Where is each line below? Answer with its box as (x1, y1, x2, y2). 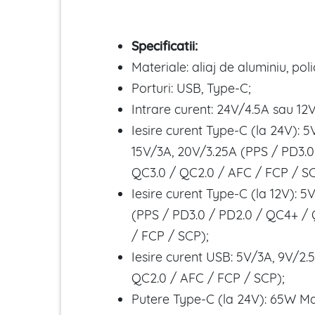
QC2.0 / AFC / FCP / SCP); (131, 269, 285, 286)
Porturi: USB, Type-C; (131, 79, 251, 96)
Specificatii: (131, 37, 198, 54)
